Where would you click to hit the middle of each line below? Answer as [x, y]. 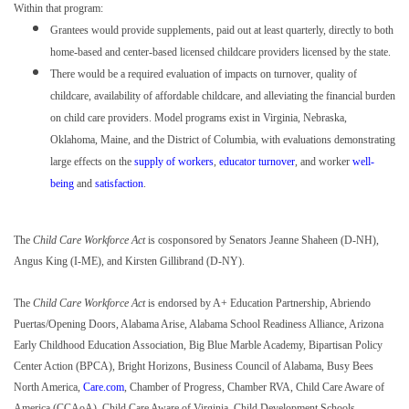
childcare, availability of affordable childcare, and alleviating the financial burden [223, 96]
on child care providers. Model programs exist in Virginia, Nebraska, [199, 118]
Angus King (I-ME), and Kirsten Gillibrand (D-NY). [131, 262]
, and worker [324, 162]
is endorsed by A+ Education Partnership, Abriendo [258, 304]
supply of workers [174, 162]
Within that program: [58, 9]
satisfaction [119, 184]
